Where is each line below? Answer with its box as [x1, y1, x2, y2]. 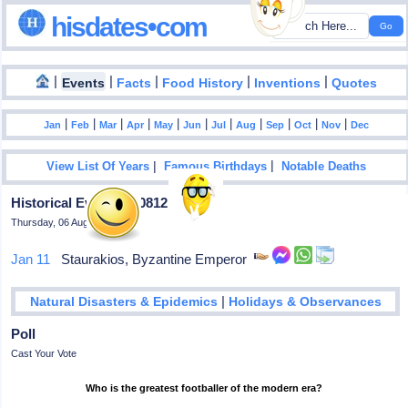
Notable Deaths [281, 160, 367, 174]
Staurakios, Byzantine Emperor [50, 251, 255, 267]
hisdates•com [46, 11, 208, 42]
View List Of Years [46, 160, 150, 174]
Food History [162, 76, 244, 90]
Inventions [254, 76, 321, 90]
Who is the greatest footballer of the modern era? [86, 382, 323, 393]
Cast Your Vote [11, 347, 77, 359]
